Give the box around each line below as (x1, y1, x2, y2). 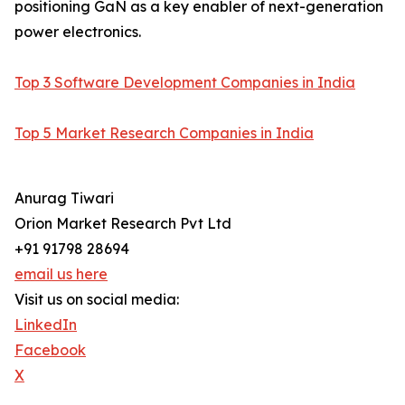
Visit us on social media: (14, 290, 179, 309)
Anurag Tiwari (14, 189, 114, 208)
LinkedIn (14, 316, 77, 334)
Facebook (14, 341, 86, 360)
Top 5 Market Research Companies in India (14, 124, 314, 143)
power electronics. (14, 23, 141, 42)
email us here (14, 265, 108, 284)
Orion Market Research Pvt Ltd (14, 214, 231, 233)
